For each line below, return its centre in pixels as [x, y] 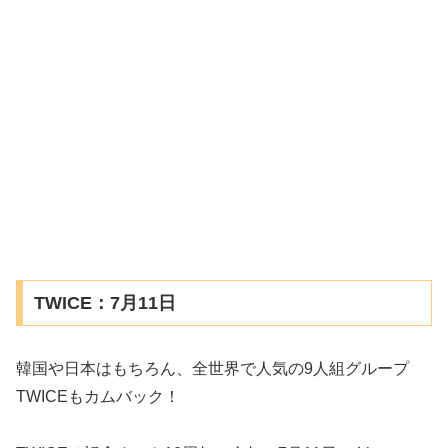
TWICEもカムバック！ [98, 397]
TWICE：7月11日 [104, 303]
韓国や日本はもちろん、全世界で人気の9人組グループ [212, 369]
